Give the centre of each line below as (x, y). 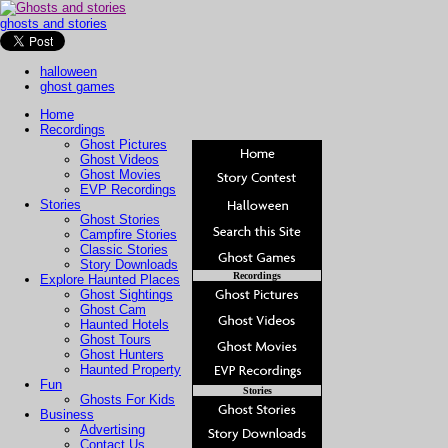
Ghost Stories (120, 219)
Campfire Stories (128, 234)
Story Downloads (129, 264)
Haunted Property (130, 369)
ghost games (77, 86)
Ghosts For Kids (127, 399)
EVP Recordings (128, 189)
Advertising (112, 429)
